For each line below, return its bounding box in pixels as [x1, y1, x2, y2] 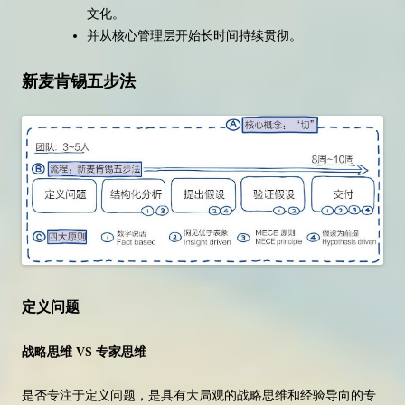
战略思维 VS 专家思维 [22, 345, 146, 360]
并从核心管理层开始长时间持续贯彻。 [87, 29, 302, 42]
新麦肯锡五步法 [22, 72, 136, 90]
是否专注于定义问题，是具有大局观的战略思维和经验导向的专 [22, 389, 376, 403]
